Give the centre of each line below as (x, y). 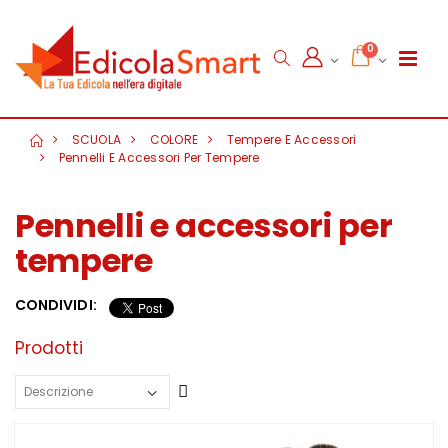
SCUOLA (96, 140)
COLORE (173, 140)
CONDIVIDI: (56, 305)
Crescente (232, 390)
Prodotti (49, 347)
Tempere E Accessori (291, 140)
